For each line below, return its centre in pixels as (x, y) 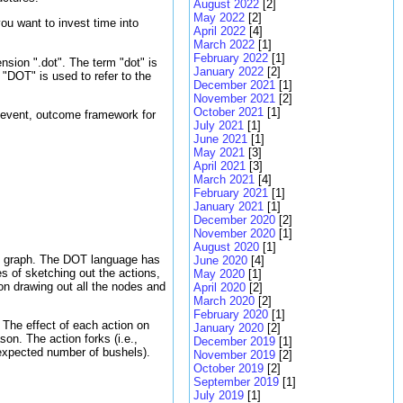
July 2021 (219, 125)
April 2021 (219, 166)
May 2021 (219, 152)
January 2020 (228, 328)
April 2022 (219, 31)
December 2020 (234, 220)
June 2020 (220, 260)
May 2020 (219, 274)
